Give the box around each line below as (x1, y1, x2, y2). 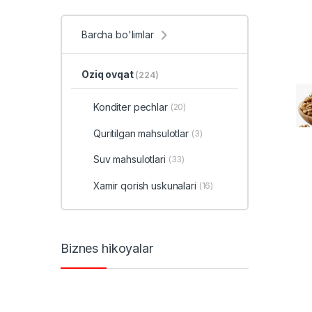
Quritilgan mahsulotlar (93, 127, 189, 139)
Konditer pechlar (93, 101, 168, 114)
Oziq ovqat (81, 68, 136, 81)
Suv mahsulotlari (93, 153, 166, 166)
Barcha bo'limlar (81, 28, 154, 40)
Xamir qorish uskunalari (93, 180, 196, 192)
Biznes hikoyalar (61, 241, 153, 256)
